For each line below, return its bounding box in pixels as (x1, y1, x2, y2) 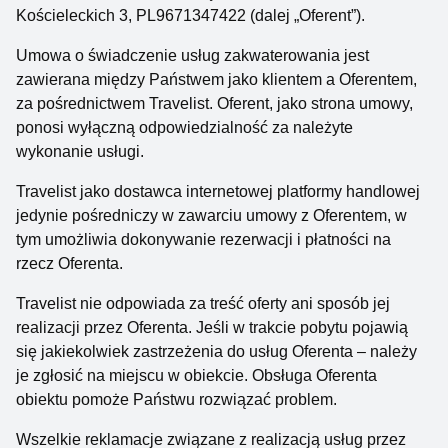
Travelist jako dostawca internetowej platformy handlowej (16, 183, 420, 200)
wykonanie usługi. (16, 143, 144, 160)
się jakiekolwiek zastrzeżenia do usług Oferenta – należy (16, 343, 417, 360)
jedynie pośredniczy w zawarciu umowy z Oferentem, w (16, 207, 407, 224)
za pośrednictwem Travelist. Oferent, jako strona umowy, (16, 95, 413, 112)
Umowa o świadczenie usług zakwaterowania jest (16, 47, 369, 64)
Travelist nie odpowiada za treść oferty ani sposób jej (16, 295, 390, 312)
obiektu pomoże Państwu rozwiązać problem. (16, 391, 337, 408)
